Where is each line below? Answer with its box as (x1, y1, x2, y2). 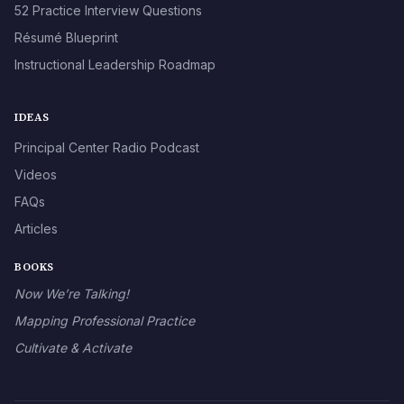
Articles (14, 220, 58, 236)
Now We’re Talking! (14, 285, 129, 301)
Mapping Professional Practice (14, 312, 195, 328)
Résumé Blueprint (14, 29, 118, 45)
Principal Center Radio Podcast (14, 139, 199, 155)
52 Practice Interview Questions (14, 2, 202, 18)
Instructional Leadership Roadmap (14, 56, 216, 72)
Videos (14, 166, 57, 182)
